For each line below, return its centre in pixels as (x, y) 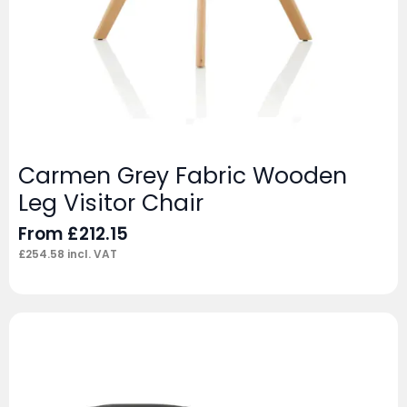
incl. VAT (91, 254)
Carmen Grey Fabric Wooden (183, 176)
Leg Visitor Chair (111, 203)
